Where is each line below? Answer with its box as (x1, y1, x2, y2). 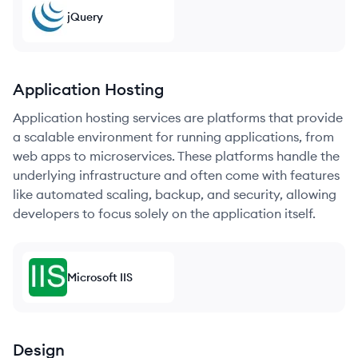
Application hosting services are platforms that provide (13, 109, 343, 125)
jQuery (67, 10, 103, 24)
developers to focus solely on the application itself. (13, 205, 316, 221)
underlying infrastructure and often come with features (13, 167, 340, 183)
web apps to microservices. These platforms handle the (13, 148, 340, 164)
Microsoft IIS (67, 270, 133, 284)
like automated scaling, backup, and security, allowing (13, 186, 336, 202)
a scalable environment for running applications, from (13, 129, 334, 145)
